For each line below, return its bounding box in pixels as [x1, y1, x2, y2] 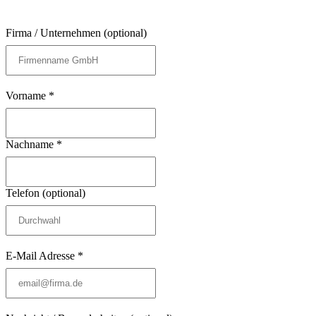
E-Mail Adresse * [6, 249, 83, 262]
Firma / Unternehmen [6, 26, 104, 39]
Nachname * [6, 138, 62, 150]
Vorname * [6, 89, 54, 102]
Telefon [6, 186, 42, 199]
